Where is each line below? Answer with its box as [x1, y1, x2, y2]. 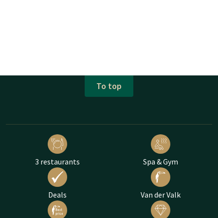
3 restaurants [35, 156, 80, 166]
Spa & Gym [143, 156, 178, 166]
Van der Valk [141, 189, 181, 200]
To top [96, 80, 122, 92]
